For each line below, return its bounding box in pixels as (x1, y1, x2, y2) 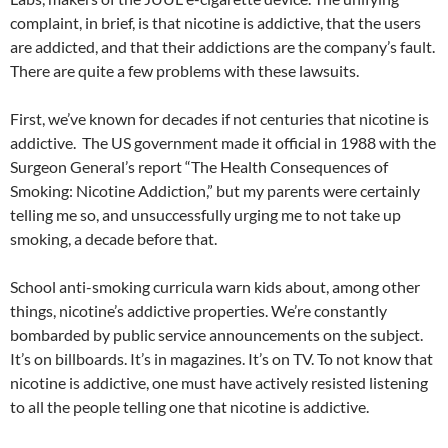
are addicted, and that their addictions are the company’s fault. (10, 36, 435, 56)
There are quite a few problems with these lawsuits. (10, 60, 359, 80)
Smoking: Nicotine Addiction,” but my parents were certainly (10, 180, 420, 200)
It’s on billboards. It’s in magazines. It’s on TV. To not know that (10, 348, 436, 368)
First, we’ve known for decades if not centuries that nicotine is (10, 108, 429, 128)
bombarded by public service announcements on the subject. (10, 324, 423, 344)
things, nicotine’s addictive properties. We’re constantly (10, 300, 387, 320)
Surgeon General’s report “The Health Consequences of (10, 156, 388, 176)
